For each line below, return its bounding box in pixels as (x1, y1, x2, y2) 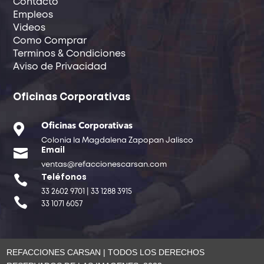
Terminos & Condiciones (13, 49, 126, 58)
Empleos (13, 10, 54, 19)
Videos (13, 23, 46, 32)
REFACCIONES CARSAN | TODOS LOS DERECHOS (6, 247, 205, 257)
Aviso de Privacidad (13, 62, 107, 71)
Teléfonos (41, 173, 87, 181)
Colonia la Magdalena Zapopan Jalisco (41, 137, 193, 144)
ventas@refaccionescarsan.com (41, 161, 167, 168)
